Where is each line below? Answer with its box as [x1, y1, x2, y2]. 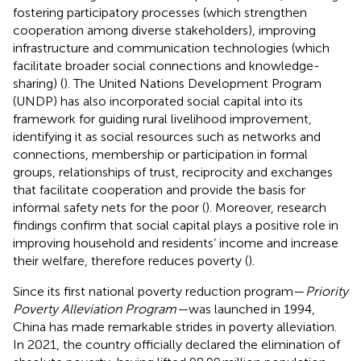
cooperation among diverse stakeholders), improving [13, 22, 316, 38]
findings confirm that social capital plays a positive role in [13, 217, 338, 233]
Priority [305, 283, 348, 299]
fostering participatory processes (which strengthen [13, 4, 307, 20]
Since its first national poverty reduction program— [13, 283, 305, 299]
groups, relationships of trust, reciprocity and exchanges [13, 164, 333, 180]
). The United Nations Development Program [64, 75, 322, 91]
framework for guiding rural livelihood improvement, [13, 110, 312, 127]
